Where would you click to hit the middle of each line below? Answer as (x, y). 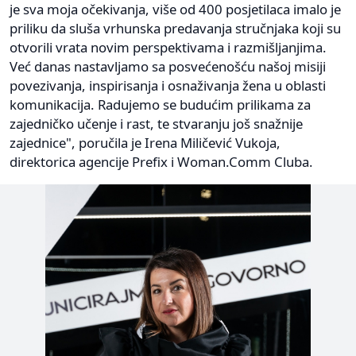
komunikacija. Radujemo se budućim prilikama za (160, 105)
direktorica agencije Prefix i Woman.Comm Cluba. (161, 162)
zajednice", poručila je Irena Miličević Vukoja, (145, 143)
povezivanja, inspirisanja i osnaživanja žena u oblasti (168, 86)
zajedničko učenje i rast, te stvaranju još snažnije (156, 124)
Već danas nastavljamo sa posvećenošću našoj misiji (168, 67)
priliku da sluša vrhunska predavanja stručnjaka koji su (175, 29)
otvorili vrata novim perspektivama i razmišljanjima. (168, 48)
